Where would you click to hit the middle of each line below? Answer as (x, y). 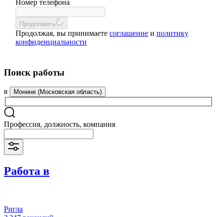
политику (172, 33)
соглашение (129, 33)
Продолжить (38, 24)
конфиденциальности (51, 42)
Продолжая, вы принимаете (62, 33)
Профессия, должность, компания (60, 124)
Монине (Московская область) (58, 92)
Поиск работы (34, 72)
